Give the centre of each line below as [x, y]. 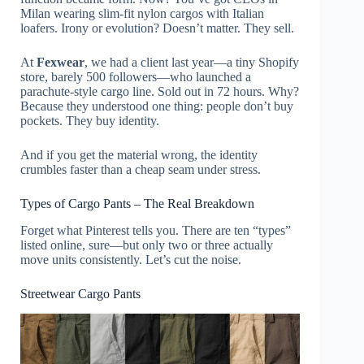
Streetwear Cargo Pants [80, 293]
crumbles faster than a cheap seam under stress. [141, 170]
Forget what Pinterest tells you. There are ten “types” [156, 230]
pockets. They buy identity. [90, 121]
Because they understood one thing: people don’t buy [157, 106]
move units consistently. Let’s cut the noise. [131, 259]
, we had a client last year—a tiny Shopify [192, 63]
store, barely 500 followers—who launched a [136, 77]
